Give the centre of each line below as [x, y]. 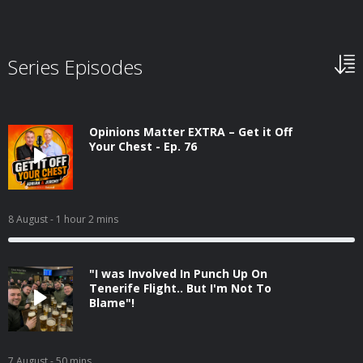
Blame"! [112, 303]
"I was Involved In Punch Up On [178, 273]
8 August [29, 219]
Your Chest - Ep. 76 [143, 146]
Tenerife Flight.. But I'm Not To [180, 288]
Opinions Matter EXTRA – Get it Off [191, 132]
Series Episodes [75, 67]
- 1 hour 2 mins [84, 219]
